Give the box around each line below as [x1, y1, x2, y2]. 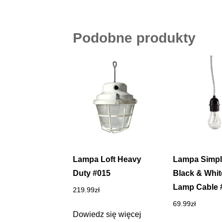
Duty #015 [73, 168, 111, 177]
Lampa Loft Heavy [73, 155, 141, 164]
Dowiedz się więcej [73, 210, 141, 219]
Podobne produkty [73, 30, 196, 46]
